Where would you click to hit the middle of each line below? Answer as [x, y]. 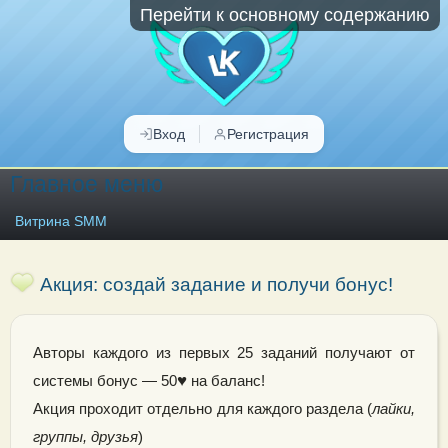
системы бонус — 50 [104, 380]
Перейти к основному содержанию [284, 15]
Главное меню [86, 184]
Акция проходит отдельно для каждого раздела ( [202, 408]
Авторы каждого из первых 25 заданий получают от [224, 352]
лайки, [394, 408]
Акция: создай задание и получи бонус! [216, 285]
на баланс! [225, 380]
